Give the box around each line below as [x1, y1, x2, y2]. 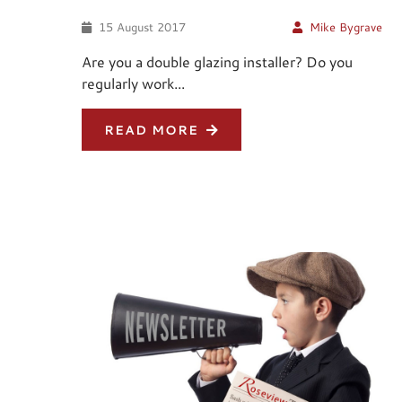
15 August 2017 [95, 20, 186, 35]
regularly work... [82, 74, 185, 93]
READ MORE [104, 121, 203, 139]
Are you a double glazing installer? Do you [82, 52, 353, 72]
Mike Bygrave [310, 20, 383, 35]
